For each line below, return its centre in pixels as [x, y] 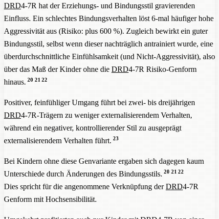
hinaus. [15, 82]
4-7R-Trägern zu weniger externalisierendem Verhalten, [107, 115]
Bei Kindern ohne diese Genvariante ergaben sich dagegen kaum [104, 161]
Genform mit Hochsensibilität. [50, 199]
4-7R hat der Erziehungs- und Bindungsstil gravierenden [108, 6]
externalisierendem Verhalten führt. [58, 141]
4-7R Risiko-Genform [163, 69]
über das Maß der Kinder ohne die [58, 69]
